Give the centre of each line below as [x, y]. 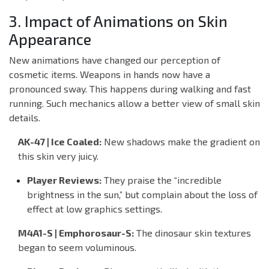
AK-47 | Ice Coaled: [60, 142]
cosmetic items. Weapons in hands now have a [110, 74]
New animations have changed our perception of [115, 60]
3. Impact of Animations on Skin [118, 21]
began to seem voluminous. [77, 247]
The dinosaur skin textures [192, 233]
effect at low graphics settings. [95, 209]
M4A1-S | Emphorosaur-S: [76, 233]
